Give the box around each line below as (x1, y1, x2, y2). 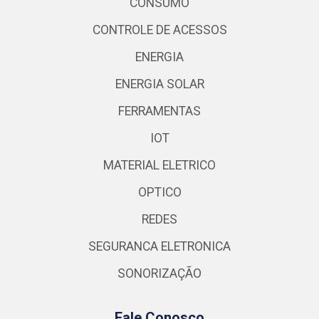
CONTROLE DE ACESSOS (92, 22, 227, 37)
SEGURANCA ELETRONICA (88, 239, 231, 253)
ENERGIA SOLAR (115, 76, 204, 91)
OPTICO (137, 184, 182, 199)
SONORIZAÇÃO (117, 266, 202, 281)
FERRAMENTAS (118, 103, 201, 118)
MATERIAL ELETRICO (103, 157, 216, 172)
